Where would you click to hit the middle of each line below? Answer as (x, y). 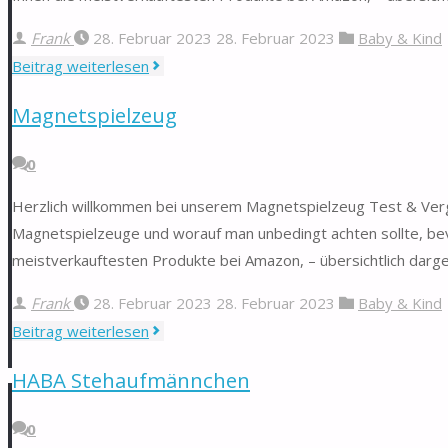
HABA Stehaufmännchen (131, 379)
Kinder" (173, 117)
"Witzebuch (187, 63)
